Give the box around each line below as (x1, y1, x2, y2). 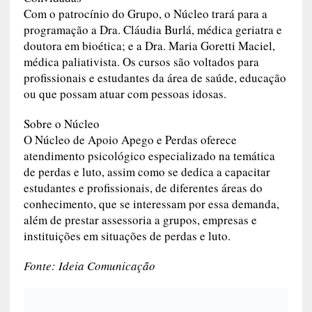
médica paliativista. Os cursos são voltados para (23, 54, 259, 70)
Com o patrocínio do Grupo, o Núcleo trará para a (23, 6, 267, 22)
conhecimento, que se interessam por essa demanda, (23, 196, 279, 212)
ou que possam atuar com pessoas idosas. (23, 86, 226, 102)
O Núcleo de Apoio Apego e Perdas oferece (23, 132, 237, 148)
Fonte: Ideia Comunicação (23, 258, 155, 274)
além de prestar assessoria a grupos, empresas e (23, 212, 257, 228)
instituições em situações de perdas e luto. (23, 228, 231, 244)
